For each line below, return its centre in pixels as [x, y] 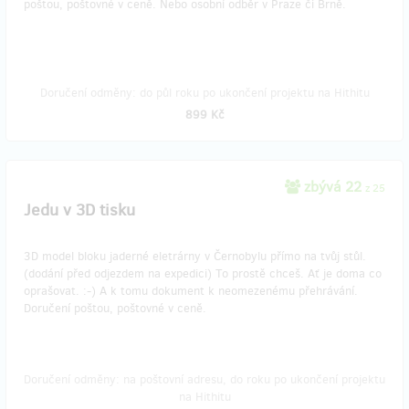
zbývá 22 [333, 187]
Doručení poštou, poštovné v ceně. [115, 308]
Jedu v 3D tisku [79, 210]
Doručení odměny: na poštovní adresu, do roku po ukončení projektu [204, 379]
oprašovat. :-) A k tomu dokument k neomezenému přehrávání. [191, 291]
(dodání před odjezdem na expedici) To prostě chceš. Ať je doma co [203, 273]
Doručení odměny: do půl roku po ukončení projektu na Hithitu [204, 93]
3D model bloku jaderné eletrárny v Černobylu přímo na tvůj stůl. [195, 256]
